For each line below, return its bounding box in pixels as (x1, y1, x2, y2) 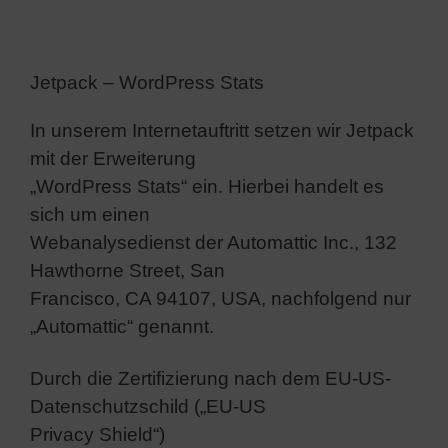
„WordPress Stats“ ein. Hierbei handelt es (30, 175, 384, 197)
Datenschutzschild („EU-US (30, 395, 266, 417)
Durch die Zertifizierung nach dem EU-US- (30, 367, 391, 389)
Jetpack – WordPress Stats (30, 71, 264, 93)
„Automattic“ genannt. (30, 315, 214, 337)
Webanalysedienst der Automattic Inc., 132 (30, 231, 397, 253)
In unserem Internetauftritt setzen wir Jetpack (30, 119, 414, 141)
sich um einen (30, 203, 150, 225)
